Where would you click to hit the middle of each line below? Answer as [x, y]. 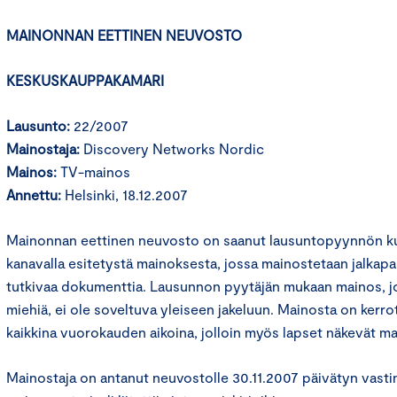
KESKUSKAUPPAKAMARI [85, 80]
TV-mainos [93, 171]
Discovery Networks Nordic [172, 148]
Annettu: [34, 195]
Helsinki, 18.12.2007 [125, 195]
